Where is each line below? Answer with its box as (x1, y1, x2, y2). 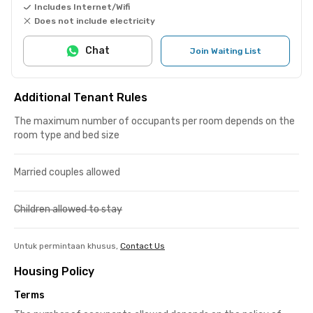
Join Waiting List (189, 45, 261, 56)
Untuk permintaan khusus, (14, 240, 118, 251)
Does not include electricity (34, 15, 155, 26)
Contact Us (120, 240, 165, 251)
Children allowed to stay (14, 203, 122, 215)
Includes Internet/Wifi (34, 1, 130, 12)
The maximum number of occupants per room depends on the (14, 115, 295, 127)
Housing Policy (14, 264, 94, 278)
